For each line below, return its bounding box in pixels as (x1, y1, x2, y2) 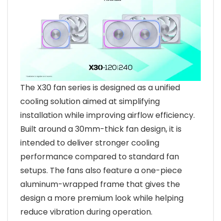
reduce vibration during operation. (20, 206, 152, 218)
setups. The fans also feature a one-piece (20, 165, 182, 176)
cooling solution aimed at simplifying (20, 96, 160, 107)
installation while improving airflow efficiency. (20, 110, 195, 121)
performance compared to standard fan (20, 151, 179, 162)
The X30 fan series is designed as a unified (20, 82, 180, 93)
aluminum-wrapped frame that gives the (20, 179, 180, 190)
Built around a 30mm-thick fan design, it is (20, 123, 182, 135)
